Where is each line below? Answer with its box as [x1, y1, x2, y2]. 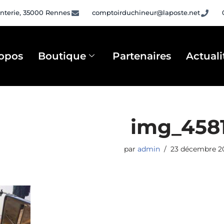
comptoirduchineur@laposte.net [92, 9, 200, 16]
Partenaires [112, 49, 171, 62]
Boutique [38, 49, 86, 62]
